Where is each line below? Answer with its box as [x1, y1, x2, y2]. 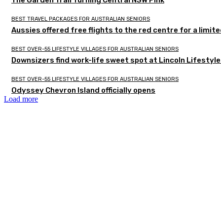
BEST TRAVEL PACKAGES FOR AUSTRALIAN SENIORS [11, 16, 150, 23]
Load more [4, 95, 38, 104]
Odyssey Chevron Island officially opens [11, 86, 155, 95]
